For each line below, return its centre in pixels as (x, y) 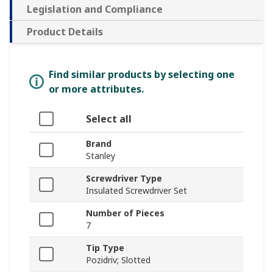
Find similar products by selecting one (142, 75)
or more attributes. (96, 89)
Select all (109, 119)
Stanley (101, 156)
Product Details (65, 32)
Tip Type (105, 248)
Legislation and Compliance (95, 9)
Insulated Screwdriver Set (136, 191)
